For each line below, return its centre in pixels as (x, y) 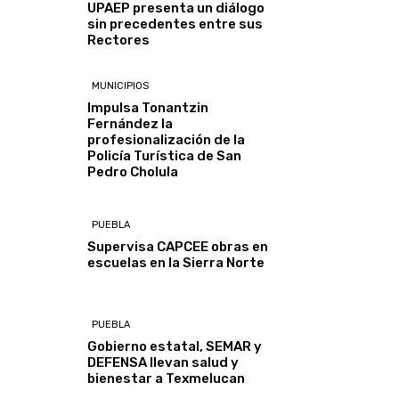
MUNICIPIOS (121, 85)
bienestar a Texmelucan (167, 378)
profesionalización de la (167, 139)
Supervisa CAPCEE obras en (178, 246)
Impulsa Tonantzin (148, 107)
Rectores (119, 41)
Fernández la (130, 123)
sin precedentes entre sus (175, 24)
